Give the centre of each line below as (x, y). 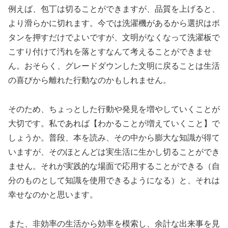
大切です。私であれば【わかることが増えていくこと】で (114, 123)
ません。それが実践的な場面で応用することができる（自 (114, 166)
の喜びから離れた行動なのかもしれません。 (90, 80)
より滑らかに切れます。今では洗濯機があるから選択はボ (114, 23)
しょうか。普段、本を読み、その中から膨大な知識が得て (114, 137)
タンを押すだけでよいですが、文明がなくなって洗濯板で (114, 37)
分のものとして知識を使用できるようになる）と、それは (114, 180)
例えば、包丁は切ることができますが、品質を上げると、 (114, 9)
